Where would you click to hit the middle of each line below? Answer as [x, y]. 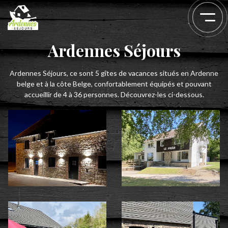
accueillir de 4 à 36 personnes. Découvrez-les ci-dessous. [114, 94]
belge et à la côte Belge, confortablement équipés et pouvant [114, 84]
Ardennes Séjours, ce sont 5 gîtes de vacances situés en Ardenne [114, 73]
